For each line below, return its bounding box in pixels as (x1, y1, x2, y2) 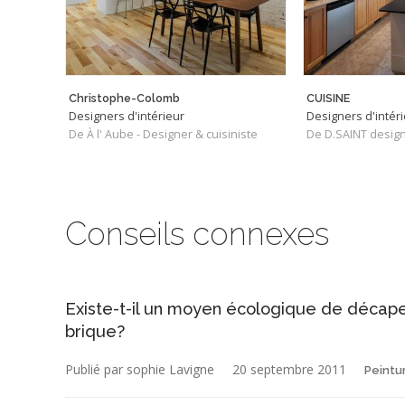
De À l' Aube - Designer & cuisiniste (69, 126, 258, 142)
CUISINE (306, 90, 350, 105)
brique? (65, 321, 125, 341)
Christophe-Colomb (69, 90, 180, 105)
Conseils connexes (65, 214, 329, 252)
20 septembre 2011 (232, 360, 346, 378)
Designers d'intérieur (69, 108, 184, 124)
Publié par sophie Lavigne (65, 360, 214, 378)
